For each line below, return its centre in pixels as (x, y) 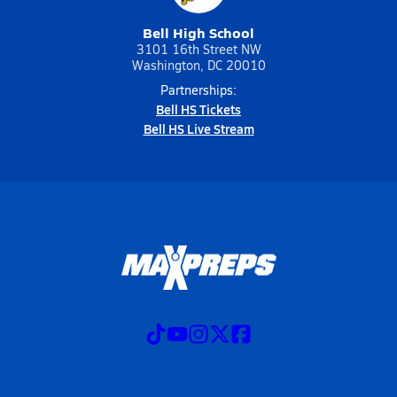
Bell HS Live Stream (198, 128)
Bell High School (198, 32)
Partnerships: (198, 90)
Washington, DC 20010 (198, 65)
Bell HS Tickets (198, 109)
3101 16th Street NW (198, 49)
